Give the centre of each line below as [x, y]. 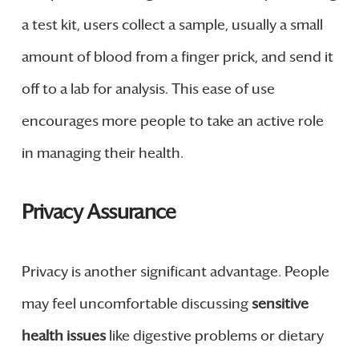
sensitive [280, 304]
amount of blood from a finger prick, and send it [177, 57]
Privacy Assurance [98, 212]
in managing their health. [102, 153]
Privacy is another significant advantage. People [175, 272]
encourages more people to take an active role [172, 121]
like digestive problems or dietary [214, 336]
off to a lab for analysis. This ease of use [148, 89]
